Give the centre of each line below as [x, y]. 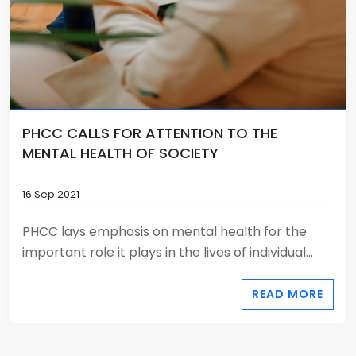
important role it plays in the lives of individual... [168, 252]
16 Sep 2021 [51, 194]
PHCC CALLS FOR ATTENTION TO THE [150, 133]
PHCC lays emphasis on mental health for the [164, 232]
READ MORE [288, 294]
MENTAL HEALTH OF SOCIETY [120, 153]
